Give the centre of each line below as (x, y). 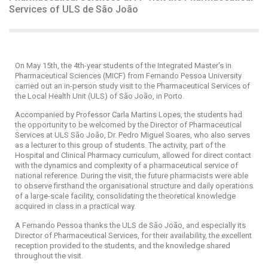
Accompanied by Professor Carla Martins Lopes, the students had (129, 115)
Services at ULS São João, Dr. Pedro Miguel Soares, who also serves (133, 135)
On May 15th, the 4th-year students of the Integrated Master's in (123, 66)
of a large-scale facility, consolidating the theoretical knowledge (125, 196)
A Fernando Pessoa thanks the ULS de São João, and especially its (130, 225)
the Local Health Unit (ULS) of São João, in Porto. (100, 96)
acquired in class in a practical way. (75, 206)
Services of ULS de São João (74, 10)
